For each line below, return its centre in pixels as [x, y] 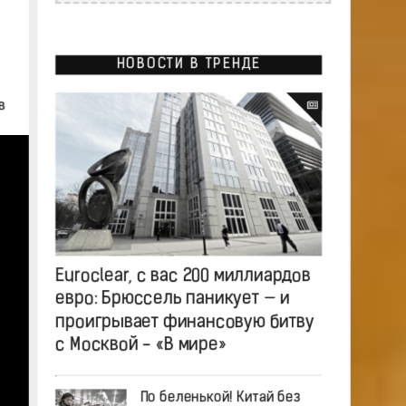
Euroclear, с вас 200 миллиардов [182, 276]
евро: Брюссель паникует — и [172, 300]
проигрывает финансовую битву [184, 323]
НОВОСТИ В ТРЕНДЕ [188, 65]
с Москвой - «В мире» [140, 346]
